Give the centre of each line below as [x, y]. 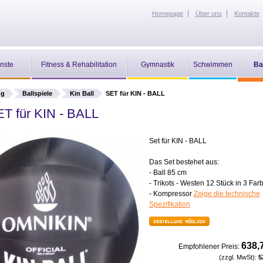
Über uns [208, 14]
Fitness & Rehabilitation [79, 65]
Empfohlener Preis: [209, 247]
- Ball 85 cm [168, 173]
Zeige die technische [227, 194]
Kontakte [247, 14]
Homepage [167, 14]
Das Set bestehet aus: [184, 162]
